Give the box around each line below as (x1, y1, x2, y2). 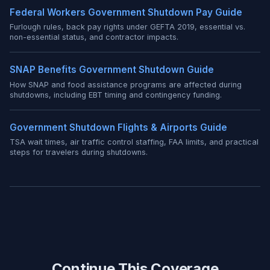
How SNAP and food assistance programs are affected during (10, 80, 242, 89)
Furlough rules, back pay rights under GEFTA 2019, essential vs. (10, 22, 245, 32)
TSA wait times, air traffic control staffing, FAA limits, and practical (10, 137, 259, 146)
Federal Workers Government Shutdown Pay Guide (10, 7, 242, 19)
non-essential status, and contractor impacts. (10, 33, 178, 42)
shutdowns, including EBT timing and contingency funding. (10, 90, 222, 99)
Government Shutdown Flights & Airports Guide (10, 121, 227, 133)
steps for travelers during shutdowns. (10, 147, 148, 157)
